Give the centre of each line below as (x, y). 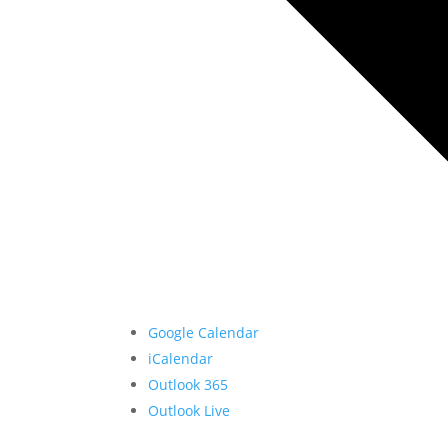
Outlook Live (189, 411)
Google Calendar (204, 333)
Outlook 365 (188, 385)
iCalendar (181, 359)
